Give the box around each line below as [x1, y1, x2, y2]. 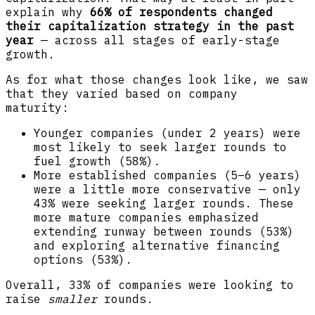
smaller [48, 292, 104, 307]
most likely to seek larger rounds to [34, 140, 287, 155]
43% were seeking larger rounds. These [34, 196, 294, 211]
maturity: [6, 101, 76, 115]
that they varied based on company [6, 86, 238, 101]
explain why [6, 5, 90, 20]
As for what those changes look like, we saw [6, 72, 308, 87]
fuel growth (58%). [34, 154, 160, 169]
